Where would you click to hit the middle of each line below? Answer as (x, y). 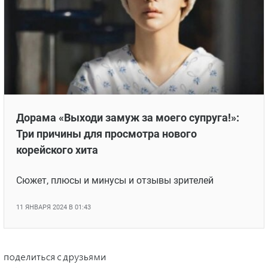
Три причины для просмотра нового (106, 134)
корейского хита (57, 150)
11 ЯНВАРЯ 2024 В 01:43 (54, 208)
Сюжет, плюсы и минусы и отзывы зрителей (115, 181)
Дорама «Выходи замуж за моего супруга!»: (128, 118)
